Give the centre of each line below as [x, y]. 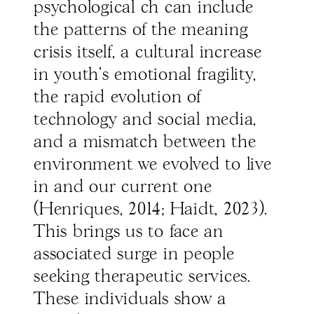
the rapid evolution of [117, 98]
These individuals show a [130, 300]
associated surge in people [134, 255]
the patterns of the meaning [141, 30]
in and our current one [123, 187]
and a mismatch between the [145, 143]
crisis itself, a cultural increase [148, 53]
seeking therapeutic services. [142, 277]
